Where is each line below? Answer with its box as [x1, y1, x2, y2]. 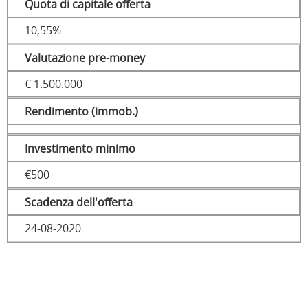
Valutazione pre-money [25, 50, 145, 66]
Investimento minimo [25, 141, 135, 157]
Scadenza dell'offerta [25, 195, 133, 210]
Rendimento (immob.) [25, 104, 138, 120]
